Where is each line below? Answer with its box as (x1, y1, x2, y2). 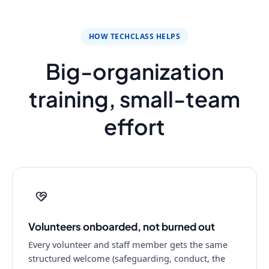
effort (104, 113, 165, 140)
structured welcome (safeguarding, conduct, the (28, 252, 225, 264)
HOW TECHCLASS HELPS (88, 31, 181, 41)
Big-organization (45, 58, 224, 85)
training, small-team (29, 85, 240, 112)
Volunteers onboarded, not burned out (28, 220, 215, 233)
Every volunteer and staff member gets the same (28, 238, 228, 250)
